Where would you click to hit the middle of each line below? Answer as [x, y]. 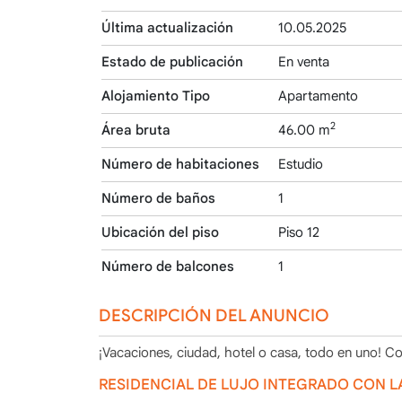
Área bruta [136, 130]
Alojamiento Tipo [156, 96]
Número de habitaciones [181, 164]
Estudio [301, 164]
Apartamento [319, 96]
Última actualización [168, 28]
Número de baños [159, 198]
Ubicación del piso [161, 232]
